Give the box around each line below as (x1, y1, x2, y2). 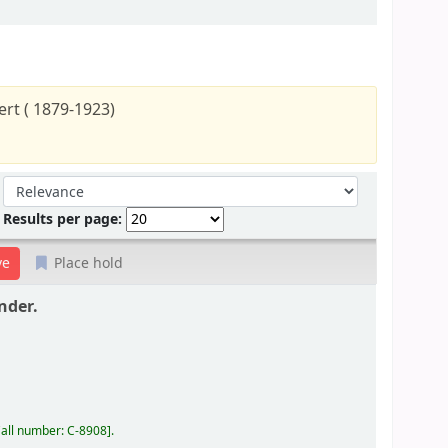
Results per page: (3, 209, 127, 231)
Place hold (50, 253, 124, 275)
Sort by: (2, 175, 57, 197)
